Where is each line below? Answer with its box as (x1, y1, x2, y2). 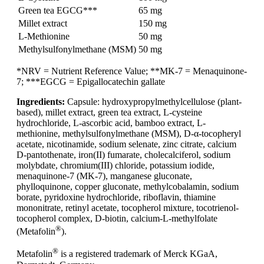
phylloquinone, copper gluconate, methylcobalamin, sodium (16, 181, 239, 192)
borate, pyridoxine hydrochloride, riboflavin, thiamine (16, 192, 216, 203)
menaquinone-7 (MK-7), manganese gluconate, (16, 171, 192, 181)
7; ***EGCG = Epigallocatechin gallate (16, 77, 165, 87)
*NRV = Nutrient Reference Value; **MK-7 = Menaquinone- (16, 66, 247, 77)
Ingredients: (16, 97, 65, 107)
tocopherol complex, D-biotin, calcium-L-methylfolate (16, 213, 217, 224)
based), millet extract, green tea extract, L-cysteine (16, 107, 202, 118)
